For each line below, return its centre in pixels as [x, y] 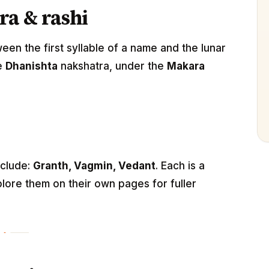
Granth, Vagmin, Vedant [94, 166]
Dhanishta [32, 66]
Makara [186, 66]
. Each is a [180, 166]
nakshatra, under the [112, 66]
